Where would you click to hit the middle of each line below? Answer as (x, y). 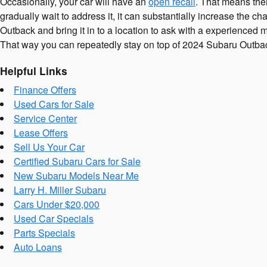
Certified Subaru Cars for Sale (77, 161)
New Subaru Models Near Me (76, 176)
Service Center (45, 118)
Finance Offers (45, 90)
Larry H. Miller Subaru (60, 190)
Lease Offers (41, 133)
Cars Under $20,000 (57, 204)
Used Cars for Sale (54, 104)
